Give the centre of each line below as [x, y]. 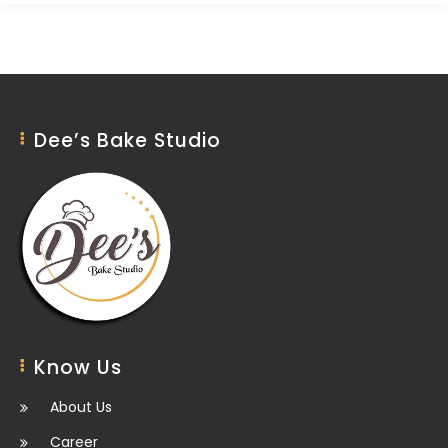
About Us [81, 406]
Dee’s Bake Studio [127, 140]
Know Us [78, 367]
